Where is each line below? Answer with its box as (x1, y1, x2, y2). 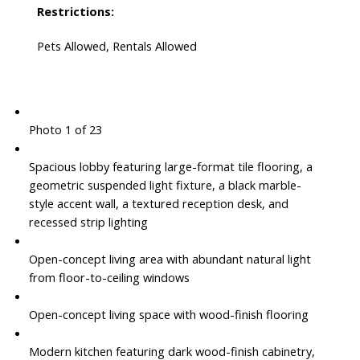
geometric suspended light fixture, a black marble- (28, 176, 301, 193)
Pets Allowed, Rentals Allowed (36, 37, 197, 54)
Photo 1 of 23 (28, 121, 102, 137)
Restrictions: (36, 2, 114, 19)
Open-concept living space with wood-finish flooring (28, 305, 309, 322)
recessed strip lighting (28, 213, 148, 230)
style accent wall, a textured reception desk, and (28, 194, 288, 211)
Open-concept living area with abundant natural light (28, 250, 311, 267)
